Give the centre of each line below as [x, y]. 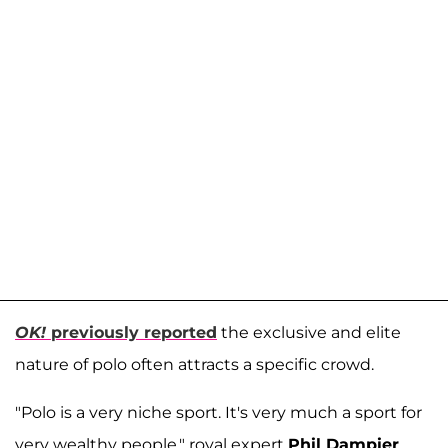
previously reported [131, 332]
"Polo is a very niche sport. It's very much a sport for [218, 412]
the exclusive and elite [309, 332]
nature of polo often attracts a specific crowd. [194, 364]
